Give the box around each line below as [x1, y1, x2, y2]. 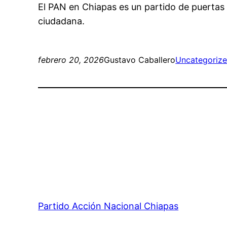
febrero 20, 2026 [38, 55, 104, 65]
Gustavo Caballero [104, 55, 176, 65]
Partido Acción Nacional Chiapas [38, 201, 179, 212]
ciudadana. [38, 16, 85, 27]
